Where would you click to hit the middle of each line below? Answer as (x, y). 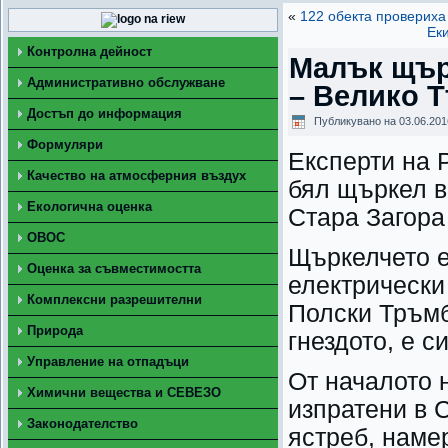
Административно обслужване (126, 82)
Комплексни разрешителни (114, 299)
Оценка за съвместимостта (114, 268)
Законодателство (82, 423)
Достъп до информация (104, 113)
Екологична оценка (89, 206)
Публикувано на (355, 121)
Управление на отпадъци (108, 361)
